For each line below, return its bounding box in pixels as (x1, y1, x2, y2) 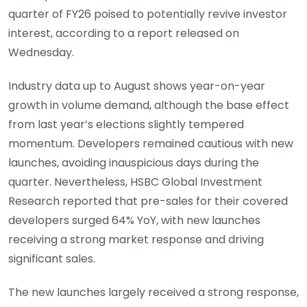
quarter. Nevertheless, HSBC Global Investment (8, 174, 262, 191)
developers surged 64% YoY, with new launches (8, 212, 260, 229)
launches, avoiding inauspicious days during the (8, 155, 259, 171)
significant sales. (8, 251, 95, 267)
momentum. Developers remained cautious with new (8, 136, 293, 152)
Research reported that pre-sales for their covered (8, 193, 288, 210)
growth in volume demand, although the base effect (8, 97, 289, 114)
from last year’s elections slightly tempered (8, 116, 244, 133)
